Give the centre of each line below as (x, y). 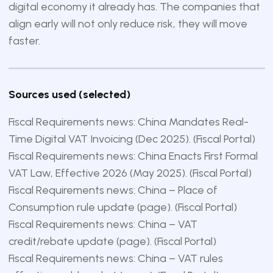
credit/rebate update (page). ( (83, 241)
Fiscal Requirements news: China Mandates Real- (128, 122)
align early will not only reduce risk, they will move (128, 24)
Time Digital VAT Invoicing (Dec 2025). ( (102, 139)
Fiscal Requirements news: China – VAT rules (115, 258)
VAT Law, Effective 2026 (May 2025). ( (100, 173)
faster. (24, 41)
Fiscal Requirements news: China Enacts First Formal (133, 156)
